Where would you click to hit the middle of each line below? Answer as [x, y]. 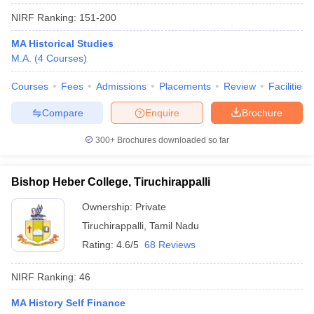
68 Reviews [170, 245]
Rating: [99, 245]
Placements [185, 86]
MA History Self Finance [68, 303]
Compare [62, 112]
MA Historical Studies [62, 43]
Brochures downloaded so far [172, 140]
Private [151, 207]
